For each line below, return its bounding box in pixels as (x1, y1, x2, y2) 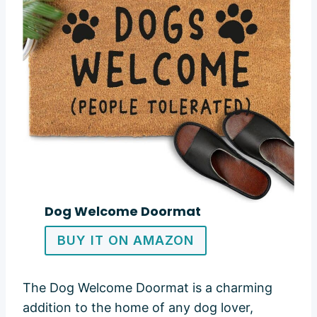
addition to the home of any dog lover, (23, 300, 253, 316)
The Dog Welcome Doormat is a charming (23, 280, 272, 296)
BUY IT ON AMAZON (57, 232, 194, 248)
